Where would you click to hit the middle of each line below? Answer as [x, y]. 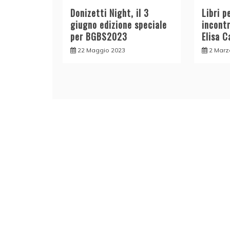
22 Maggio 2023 [101, 50]
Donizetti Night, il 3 [110, 13]
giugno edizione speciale [119, 25]
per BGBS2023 [99, 37]
